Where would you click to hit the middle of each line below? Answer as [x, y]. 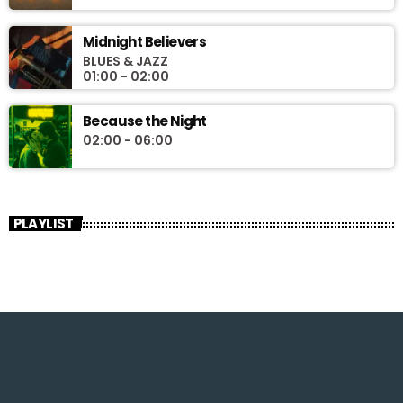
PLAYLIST [43, 223]
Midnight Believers [145, 41]
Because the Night [145, 121]
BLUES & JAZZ [125, 61]
